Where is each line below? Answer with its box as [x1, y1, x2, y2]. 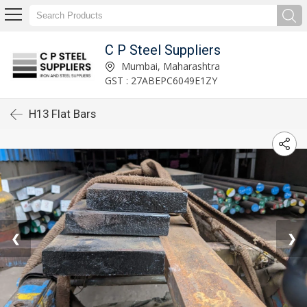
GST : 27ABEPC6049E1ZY [105, 73, 218, 87]
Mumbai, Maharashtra [119, 59, 221, 73]
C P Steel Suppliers [105, 41, 221, 58]
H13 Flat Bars [29, 107, 96, 121]
